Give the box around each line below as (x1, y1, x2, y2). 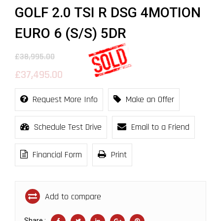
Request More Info (33, 94, 98, 105)
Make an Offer (126, 94, 174, 105)
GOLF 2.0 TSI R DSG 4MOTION (15, 4, 201, 21)
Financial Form (33, 149, 82, 160)
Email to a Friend (131, 121, 189, 133)
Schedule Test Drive (34, 121, 102, 133)
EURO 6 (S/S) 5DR (15, 25, 126, 41)
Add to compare (42, 191, 101, 202)
